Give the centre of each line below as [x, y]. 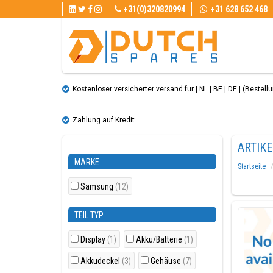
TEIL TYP [89, 215]
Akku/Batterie [160, 239]
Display [94, 239]
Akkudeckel [101, 261]
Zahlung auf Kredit [104, 120]
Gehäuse [167, 261]
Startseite [251, 166]
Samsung [98, 186]
